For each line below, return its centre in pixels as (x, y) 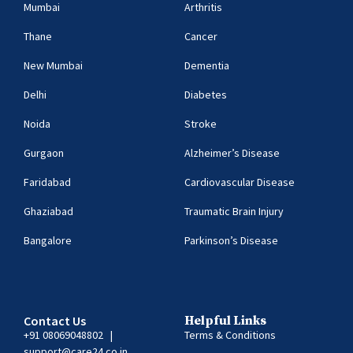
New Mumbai (53, 65)
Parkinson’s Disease (231, 240)
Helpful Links (225, 320)
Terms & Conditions (230, 334)
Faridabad (47, 182)
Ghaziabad (48, 211)
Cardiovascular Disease (240, 182)
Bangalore (48, 240)
